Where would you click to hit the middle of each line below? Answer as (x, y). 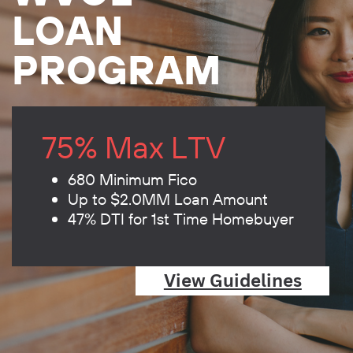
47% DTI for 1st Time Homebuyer (180, 218)
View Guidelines (232, 281)
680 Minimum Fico (132, 179)
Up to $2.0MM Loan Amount (167, 199)
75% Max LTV (133, 147)
